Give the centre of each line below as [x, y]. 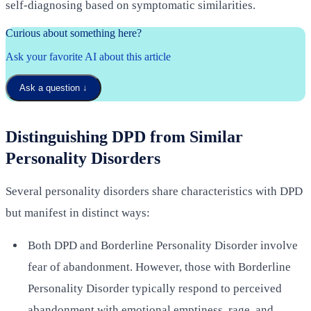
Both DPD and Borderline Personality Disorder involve [163, 245]
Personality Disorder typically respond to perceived [155, 288]
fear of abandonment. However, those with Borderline [159, 267]
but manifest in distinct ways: [78, 212]
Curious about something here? [74, 33]
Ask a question [50, 87]
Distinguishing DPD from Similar [124, 136]
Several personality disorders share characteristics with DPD [154, 191]
